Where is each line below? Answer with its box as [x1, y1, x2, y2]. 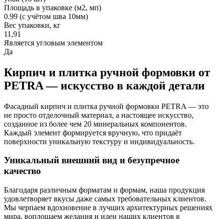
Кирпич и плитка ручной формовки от [4, 66, 210, 79]
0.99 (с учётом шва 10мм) [4, 12, 88, 21]
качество [4, 166, 41, 176]
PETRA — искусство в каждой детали [4, 79, 205, 92]
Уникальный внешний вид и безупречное [4, 155, 179, 166]
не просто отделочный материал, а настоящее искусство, [4, 110, 194, 119]
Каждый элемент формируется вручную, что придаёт [4, 128, 182, 137]
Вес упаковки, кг [4, 21, 61, 29]
